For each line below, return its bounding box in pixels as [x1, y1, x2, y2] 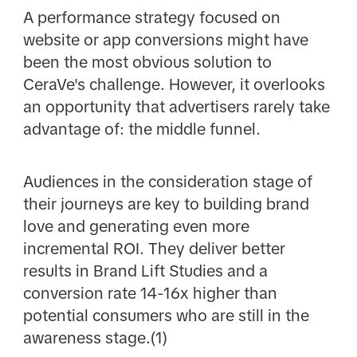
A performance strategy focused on [22, 8, 280, 26]
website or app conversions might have [22, 30, 308, 49]
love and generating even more [22, 218, 249, 236]
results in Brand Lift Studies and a [22, 262, 268, 280]
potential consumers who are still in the [22, 307, 309, 325]
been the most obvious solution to [22, 53, 272, 71]
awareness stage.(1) [22, 329, 168, 347]
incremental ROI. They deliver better [22, 240, 285, 258]
